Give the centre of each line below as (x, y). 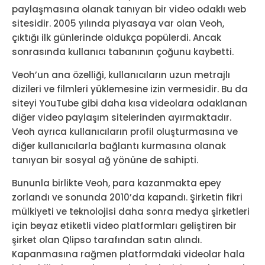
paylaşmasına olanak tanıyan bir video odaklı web (129, 9)
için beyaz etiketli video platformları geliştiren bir (124, 226)
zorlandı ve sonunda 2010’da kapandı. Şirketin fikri (127, 198)
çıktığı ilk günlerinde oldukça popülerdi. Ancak (117, 38)
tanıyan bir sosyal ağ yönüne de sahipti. (105, 160)
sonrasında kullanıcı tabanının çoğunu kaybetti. (123, 52)
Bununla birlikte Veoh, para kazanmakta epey (117, 183)
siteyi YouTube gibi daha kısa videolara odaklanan (130, 104)
